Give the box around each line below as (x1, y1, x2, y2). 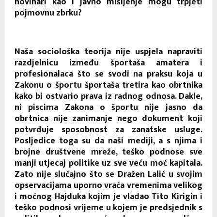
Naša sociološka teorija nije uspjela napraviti (15, 44, 202, 59)
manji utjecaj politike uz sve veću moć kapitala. (15, 155, 202, 170)
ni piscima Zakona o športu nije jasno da (15, 100, 202, 115)
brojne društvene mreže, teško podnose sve (15, 144, 202, 159)
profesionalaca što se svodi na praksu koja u (15, 66, 202, 81)
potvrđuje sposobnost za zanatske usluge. (15, 122, 202, 137)
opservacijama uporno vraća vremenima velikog (15, 178, 202, 193)
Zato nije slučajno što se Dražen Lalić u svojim (15, 167, 202, 182)
